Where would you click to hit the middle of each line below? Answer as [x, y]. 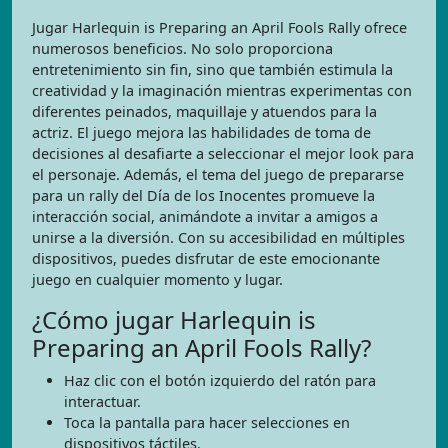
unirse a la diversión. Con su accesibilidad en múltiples [218, 237]
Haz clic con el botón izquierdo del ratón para [220, 380]
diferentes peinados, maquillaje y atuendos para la [204, 111]
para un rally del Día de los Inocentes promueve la [203, 195]
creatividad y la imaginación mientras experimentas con [222, 90]
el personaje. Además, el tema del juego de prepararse [218, 174]
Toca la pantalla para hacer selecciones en [207, 422]
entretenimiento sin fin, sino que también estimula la [212, 69]
